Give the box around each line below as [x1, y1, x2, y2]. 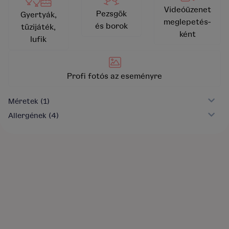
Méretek [8, 98, 40, 106]
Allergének [8, 112, 49, 120]
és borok [95, 22, 128, 31]
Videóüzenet [164, 6, 211, 14]
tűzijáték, [21, 23, 56, 32]
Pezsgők [96, 10, 127, 18]
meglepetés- [164, 18, 211, 27]
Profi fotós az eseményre [67, 72, 162, 81]
